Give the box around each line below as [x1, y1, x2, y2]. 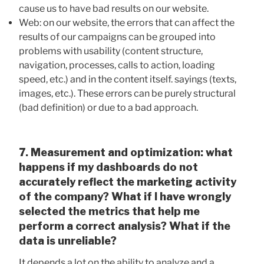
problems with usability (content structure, [19, 45, 203, 57]
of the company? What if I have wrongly [19, 190, 231, 203]
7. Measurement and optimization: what [19, 146, 233, 159]
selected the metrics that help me [19, 204, 200, 217]
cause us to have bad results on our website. [19, 2, 209, 14]
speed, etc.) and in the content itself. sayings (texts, [19, 73, 236, 85]
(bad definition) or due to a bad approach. [19, 101, 198, 113]
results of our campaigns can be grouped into [19, 31, 216, 42]
